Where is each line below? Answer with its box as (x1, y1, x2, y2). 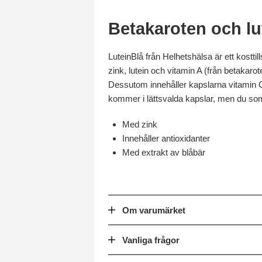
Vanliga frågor (122, 235, 180, 245)
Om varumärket (122, 205, 185, 215)
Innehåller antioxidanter (122, 133, 210, 143)
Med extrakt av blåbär (122, 147, 205, 157)
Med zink (122, 119, 157, 129)
